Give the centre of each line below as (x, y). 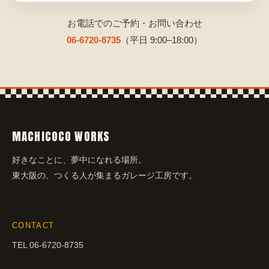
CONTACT (33, 226)
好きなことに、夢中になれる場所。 (79, 160)
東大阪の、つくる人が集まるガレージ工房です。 (104, 176)
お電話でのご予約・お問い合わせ (134, 23)
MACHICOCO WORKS (61, 137)
